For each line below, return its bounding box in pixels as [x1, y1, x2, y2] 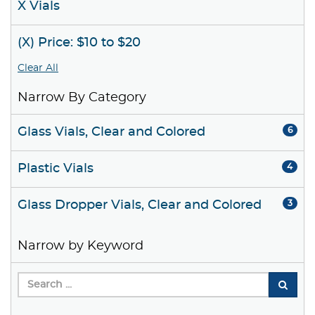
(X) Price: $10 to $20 [18, 37, 141, 50]
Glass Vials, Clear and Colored [18, 126, 205, 139]
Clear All [18, 63, 58, 74]
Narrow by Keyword [18, 240, 143, 253]
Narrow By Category [18, 91, 146, 105]
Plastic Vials [18, 162, 94, 176]
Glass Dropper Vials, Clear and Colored [18, 199, 262, 212]
